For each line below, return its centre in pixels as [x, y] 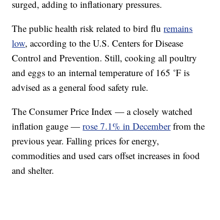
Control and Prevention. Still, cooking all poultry [105, 58]
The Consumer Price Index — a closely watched [102, 111]
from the [188, 126]
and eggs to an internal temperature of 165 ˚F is [101, 73]
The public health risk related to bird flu [88, 28]
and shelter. [33, 170]
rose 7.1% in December [127, 126]
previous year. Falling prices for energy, [86, 141]
